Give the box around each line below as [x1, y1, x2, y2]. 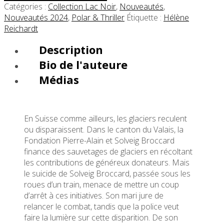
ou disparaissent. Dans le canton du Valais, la [24, 123, 183, 135]
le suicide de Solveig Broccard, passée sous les [24, 167, 190, 179]
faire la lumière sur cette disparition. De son [24, 211, 178, 223]
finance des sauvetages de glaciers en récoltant [24, 145, 192, 157]
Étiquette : [126, 11, 163, 23]
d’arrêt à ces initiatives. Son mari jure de [24, 189, 163, 201]
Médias [39, 71, 79, 87]
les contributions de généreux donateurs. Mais [24, 156, 189, 168]
